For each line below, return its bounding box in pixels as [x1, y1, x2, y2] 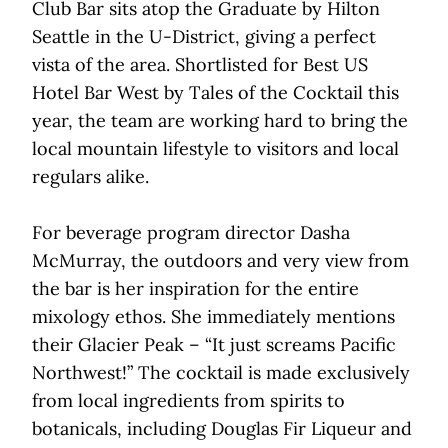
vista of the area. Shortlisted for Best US [32, 53, 368, 77]
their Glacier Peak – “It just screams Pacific [32, 333, 396, 357]
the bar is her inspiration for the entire [32, 277, 359, 301]
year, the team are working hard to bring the [32, 109, 408, 133]
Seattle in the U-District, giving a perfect [32, 25, 376, 49]
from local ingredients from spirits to [32, 389, 345, 413]
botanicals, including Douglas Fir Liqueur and [32, 417, 412, 441]
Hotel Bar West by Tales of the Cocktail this [32, 81, 399, 105]
